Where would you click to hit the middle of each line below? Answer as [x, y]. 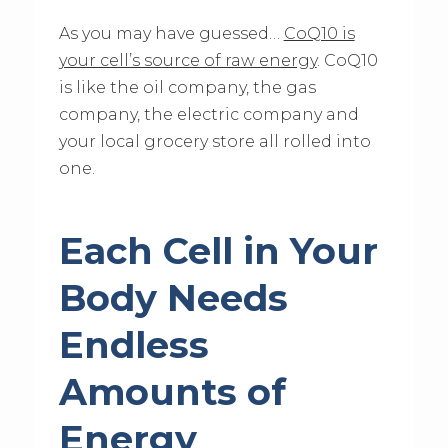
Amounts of [172, 391]
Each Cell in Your [218, 250]
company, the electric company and [208, 115]
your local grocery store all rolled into [214, 142]
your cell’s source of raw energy [187, 61]
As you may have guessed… [171, 34]
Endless [133, 344]
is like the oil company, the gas [187, 88]
